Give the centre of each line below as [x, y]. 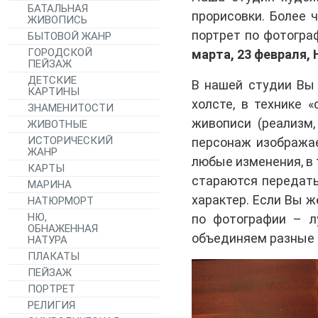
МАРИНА [50, 185]
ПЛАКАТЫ [54, 257]
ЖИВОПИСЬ [57, 20]
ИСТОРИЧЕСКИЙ [70, 141]
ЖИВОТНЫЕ [57, 125]
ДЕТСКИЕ [52, 81]
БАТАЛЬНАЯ [58, 9]
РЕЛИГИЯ [51, 306]
